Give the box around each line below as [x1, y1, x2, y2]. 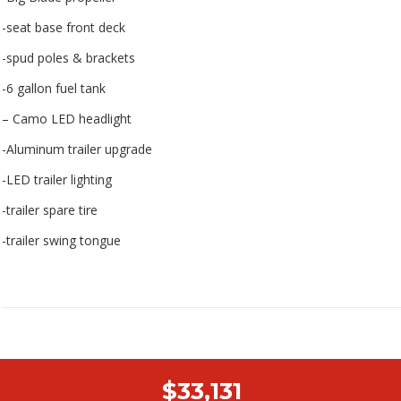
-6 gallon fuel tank [2, 80, 106, 98]
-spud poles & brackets [2, 49, 135, 67]
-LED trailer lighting [2, 171, 112, 189]
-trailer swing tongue [2, 232, 121, 250]
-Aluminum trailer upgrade [2, 141, 152, 158]
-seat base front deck [2, 19, 125, 37]
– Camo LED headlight [2, 110, 132, 128]
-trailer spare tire [2, 201, 98, 219]
